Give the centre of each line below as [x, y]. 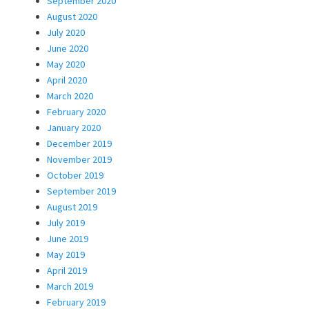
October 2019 [75, 175]
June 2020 [68, 48]
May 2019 [66, 254]
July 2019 [66, 222]
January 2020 [74, 127]
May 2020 [66, 64]
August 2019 [72, 207]
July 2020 [66, 32]
